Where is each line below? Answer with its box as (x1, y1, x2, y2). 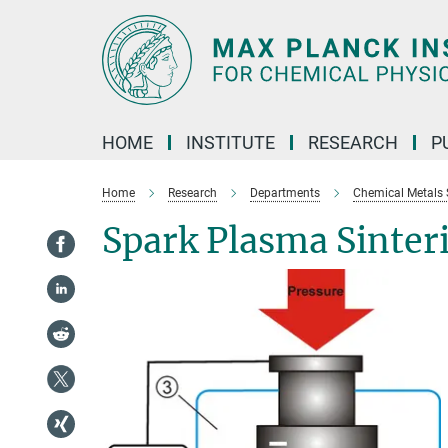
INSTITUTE (186, 132, 275, 153)
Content (5, 36, 60, 55)
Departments (250, 186, 320, 200)
